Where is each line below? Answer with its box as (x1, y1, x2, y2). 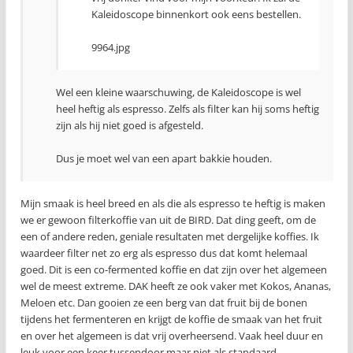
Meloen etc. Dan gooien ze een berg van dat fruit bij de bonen (20, 295, 307, 310)
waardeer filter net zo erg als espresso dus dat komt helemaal (20, 245, 307, 260)
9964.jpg (91, 39, 130, 54)
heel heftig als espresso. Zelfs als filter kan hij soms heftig (56, 101, 319, 116)
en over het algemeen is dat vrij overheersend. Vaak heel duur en (20, 328, 323, 343)
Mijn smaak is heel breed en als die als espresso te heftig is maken (20, 195, 325, 210)
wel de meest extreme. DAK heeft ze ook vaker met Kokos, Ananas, (20, 278, 331, 293)
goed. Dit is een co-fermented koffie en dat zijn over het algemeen (20, 262, 327, 277)
